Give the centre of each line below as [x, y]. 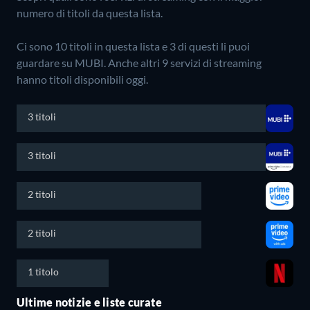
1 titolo [43, 271]
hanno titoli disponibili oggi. [82, 79]
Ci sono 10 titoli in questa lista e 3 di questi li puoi [133, 46]
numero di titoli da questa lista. [90, 12]
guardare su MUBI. [62, 62]
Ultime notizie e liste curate [89, 302]
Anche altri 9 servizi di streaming [185, 62]
